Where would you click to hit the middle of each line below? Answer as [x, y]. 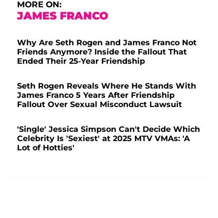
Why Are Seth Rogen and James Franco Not [107, 42]
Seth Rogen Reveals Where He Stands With [107, 86]
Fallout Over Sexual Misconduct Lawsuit [100, 104]
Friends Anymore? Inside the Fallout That [102, 52]
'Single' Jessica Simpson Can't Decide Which [109, 129]
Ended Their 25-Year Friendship [81, 61]
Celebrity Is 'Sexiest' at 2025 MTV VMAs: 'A [103, 138]
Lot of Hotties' [46, 147]
